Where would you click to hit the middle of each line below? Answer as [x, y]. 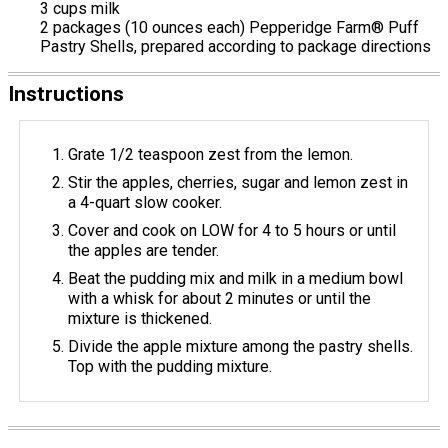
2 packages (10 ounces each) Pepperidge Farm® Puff [229, 28]
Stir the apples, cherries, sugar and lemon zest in [238, 183]
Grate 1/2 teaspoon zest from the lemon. [211, 155]
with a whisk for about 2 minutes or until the [220, 299]
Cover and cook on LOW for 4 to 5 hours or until [232, 231]
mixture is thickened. [140, 319]
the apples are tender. [144, 251]
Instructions [66, 94]
